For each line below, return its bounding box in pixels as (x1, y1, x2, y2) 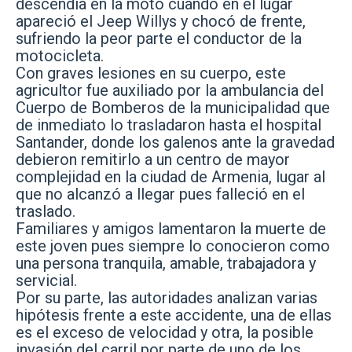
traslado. (16, 201, 75, 221)
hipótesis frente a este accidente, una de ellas (16, 305, 332, 324)
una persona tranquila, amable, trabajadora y (16, 253, 316, 273)
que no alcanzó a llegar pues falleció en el (16, 184, 305, 203)
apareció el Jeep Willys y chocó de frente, (16, 11, 306, 31)
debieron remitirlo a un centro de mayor (16, 149, 290, 169)
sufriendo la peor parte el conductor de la (16, 28, 302, 48)
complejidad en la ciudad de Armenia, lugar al (16, 167, 325, 186)
